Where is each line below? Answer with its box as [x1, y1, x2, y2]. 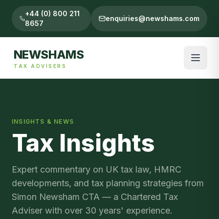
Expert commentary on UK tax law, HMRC [12, 164, 181, 175]
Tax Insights [12, 129, 155, 157]
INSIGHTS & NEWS [12, 118, 74, 125]
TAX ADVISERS [14, 63, 66, 69]
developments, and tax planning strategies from [12, 178, 204, 188]
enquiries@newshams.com [106, 14, 199, 22]
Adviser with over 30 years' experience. [12, 205, 173, 216]
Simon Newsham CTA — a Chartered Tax [12, 192, 178, 202]
